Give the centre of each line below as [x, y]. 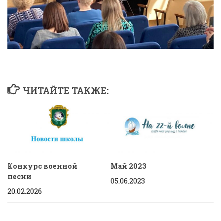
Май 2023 [129, 166]
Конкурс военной [42, 166]
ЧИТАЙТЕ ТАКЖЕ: [65, 90]
